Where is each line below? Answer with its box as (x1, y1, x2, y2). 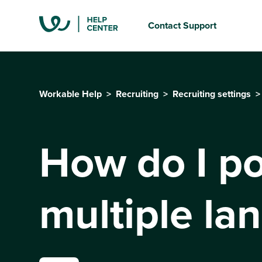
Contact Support (148, 19, 217, 32)
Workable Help (39, 87, 102, 101)
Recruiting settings (173, 87, 251, 101)
